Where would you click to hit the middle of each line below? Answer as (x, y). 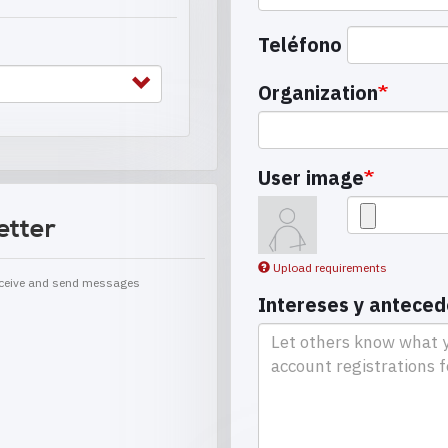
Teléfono (300, 45)
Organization (318, 92)
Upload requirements (330, 268)
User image (311, 177)
